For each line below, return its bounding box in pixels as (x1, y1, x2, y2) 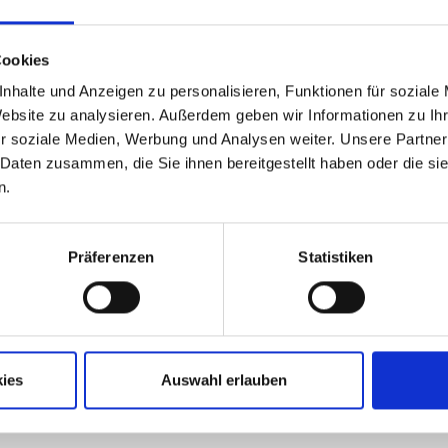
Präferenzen (67, 248, 155, 266)
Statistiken (298, 248, 374, 266)
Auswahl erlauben (161, 371, 287, 389)
